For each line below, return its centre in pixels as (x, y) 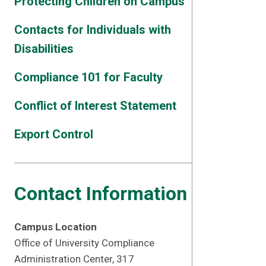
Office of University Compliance (84, 243)
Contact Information (101, 194)
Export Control (54, 134)
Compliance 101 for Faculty (88, 77)
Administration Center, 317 (74, 259)
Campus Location (56, 227)
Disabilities (44, 49)
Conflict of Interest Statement (95, 106)
